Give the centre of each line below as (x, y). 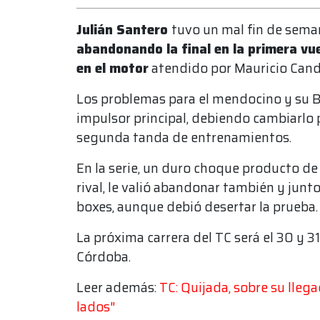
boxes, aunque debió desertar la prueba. (197, 207)
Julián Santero (124, 30)
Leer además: (118, 288)
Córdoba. (104, 257)
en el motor (112, 69)
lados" (96, 307)
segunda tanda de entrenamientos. (185, 138)
